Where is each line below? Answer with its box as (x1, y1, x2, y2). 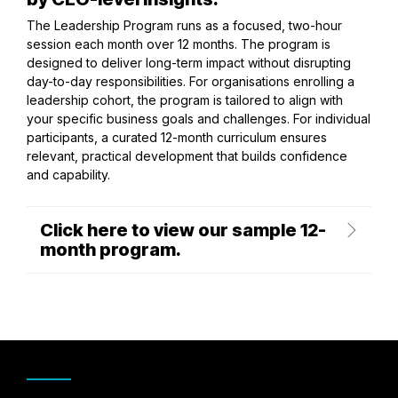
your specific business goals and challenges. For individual (27, 110, 370, 126)
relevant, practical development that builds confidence (27, 147, 347, 163)
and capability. (27, 166, 110, 182)
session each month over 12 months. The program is (27, 36, 330, 52)
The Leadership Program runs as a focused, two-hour (27, 17, 342, 33)
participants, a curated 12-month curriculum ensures (27, 129, 327, 145)
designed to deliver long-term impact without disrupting (27, 54, 351, 70)
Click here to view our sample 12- (40, 219, 326, 241)
